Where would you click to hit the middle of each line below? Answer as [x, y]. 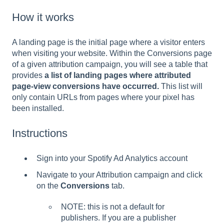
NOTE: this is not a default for [113, 206]
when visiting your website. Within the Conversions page [112, 53]
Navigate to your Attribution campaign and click [119, 174]
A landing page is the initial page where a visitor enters [108, 42]
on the [48, 185]
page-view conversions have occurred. [86, 86]
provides [28, 75]
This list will [182, 86]
